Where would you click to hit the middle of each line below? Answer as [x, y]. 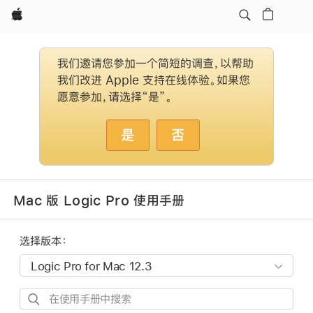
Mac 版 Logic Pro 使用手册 [99, 200]
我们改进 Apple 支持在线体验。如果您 [154, 80]
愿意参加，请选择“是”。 [115, 97]
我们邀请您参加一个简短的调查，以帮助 [155, 64]
